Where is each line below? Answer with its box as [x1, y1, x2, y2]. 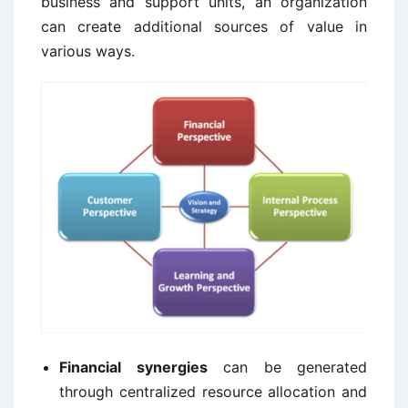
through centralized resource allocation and [59, 382, 367, 401]
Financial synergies [59, 357, 208, 376]
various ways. [41, 42, 135, 60]
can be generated [207, 357, 367, 376]
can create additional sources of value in [41, 17, 367, 36]
